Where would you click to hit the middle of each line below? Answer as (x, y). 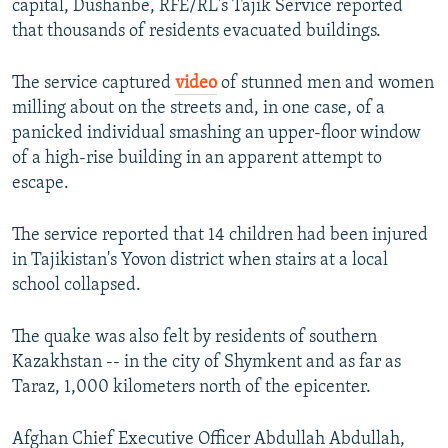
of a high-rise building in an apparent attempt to (197, 159)
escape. (40, 184)
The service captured (93, 84)
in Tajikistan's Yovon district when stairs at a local (200, 261)
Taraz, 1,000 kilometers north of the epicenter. (191, 388)
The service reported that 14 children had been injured (220, 236)
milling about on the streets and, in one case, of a (198, 109)
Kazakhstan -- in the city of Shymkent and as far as (206, 363)
